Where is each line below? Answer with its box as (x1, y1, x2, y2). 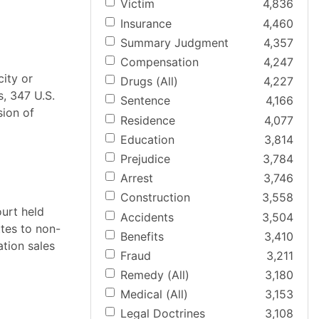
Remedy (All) (120, 268, 189, 283)
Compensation (120, 55, 199, 69)
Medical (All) (120, 287, 188, 302)
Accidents (120, 209, 174, 224)
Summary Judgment (120, 35, 229, 50)
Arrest (120, 171, 153, 186)
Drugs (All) (120, 74, 178, 89)
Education (120, 132, 174, 147)
